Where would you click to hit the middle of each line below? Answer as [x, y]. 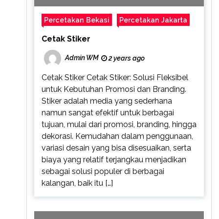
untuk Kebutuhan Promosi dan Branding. [114, 89]
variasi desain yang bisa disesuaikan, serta [116, 148]
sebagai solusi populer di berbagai [103, 171]
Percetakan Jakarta [153, 20]
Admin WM [82, 58]
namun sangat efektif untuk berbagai [108, 112]
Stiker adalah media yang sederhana [107, 101]
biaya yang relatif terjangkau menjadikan [114, 159]
